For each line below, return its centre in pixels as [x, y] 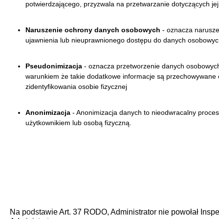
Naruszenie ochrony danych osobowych [93, 30]
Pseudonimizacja [54, 66]
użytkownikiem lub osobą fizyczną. [78, 122]
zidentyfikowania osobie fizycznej [76, 86]
